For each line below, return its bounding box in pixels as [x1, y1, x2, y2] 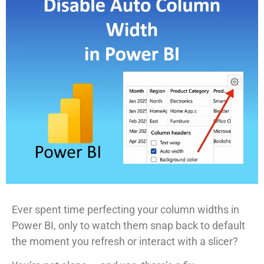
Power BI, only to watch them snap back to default [12, 219, 245, 232]
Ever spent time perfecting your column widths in [12, 203, 239, 216]
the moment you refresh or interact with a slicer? [12, 235, 238, 247]
